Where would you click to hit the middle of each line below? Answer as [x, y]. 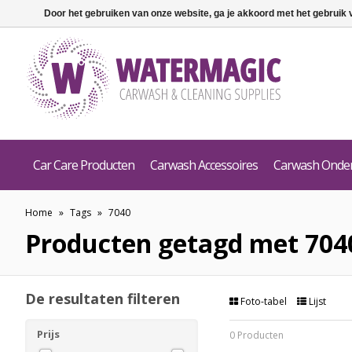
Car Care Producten [84, 165]
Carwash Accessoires [204, 165]
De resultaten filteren [103, 299]
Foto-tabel [264, 301]
